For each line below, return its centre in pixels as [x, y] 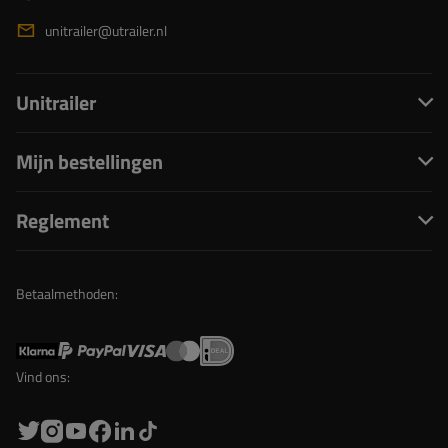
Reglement [62, 220]
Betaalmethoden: [67, 293]
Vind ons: [43, 376]
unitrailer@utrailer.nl [106, 30]
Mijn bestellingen [89, 161]
